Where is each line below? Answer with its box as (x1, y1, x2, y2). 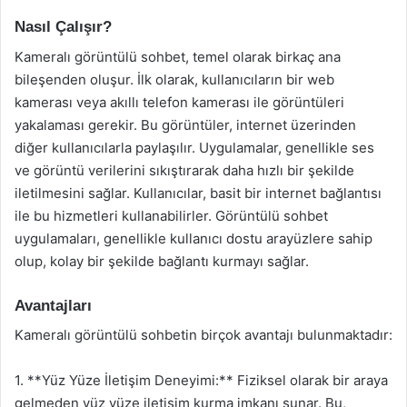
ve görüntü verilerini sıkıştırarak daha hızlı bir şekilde (15, 161, 354, 179)
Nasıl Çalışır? (15, 18, 112, 35)
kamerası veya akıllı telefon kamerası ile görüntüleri (15, 93, 344, 111)
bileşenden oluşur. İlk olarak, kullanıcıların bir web (15, 70, 334, 88)
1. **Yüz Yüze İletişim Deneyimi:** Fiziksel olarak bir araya (15, 372, 388, 389)
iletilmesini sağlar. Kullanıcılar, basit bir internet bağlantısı (15, 184, 382, 202)
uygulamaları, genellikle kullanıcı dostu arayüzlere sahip (15, 229, 372, 247)
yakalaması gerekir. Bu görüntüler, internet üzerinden (15, 115, 356, 134)
